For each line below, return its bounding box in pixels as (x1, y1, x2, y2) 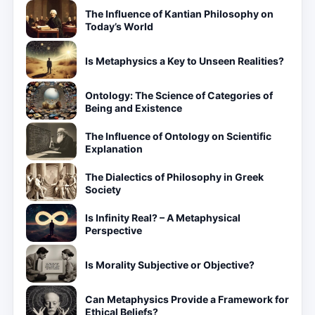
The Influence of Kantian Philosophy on (85, 8, 274, 20)
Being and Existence (85, 102, 182, 114)
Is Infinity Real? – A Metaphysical (85, 212, 240, 224)
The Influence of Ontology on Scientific (85, 130, 271, 142)
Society (85, 184, 121, 195)
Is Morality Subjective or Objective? (85, 259, 255, 271)
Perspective (85, 224, 142, 236)
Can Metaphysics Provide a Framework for (85, 293, 289, 305)
